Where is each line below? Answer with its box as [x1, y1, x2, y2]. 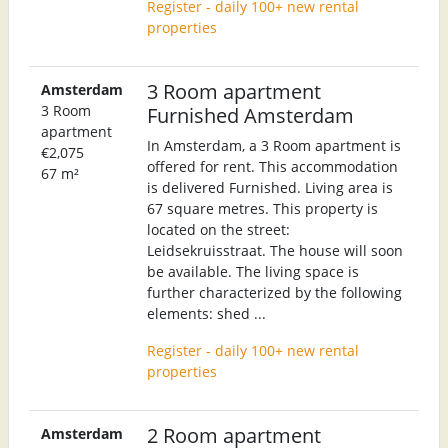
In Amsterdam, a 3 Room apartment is [147, 135, 401, 155]
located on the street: [147, 219, 290, 239]
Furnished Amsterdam [147, 100, 354, 129]
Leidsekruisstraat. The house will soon [147, 240, 403, 260]
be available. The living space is [147, 261, 359, 281]
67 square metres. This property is [147, 198, 378, 218]
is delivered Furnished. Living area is [147, 177, 393, 197]
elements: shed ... [147, 303, 266, 323]
